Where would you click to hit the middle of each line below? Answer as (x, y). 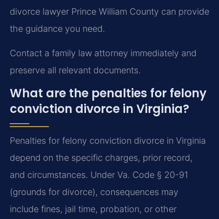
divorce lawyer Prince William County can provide (109, 12)
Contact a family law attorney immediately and (103, 53)
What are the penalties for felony (108, 93)
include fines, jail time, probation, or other (93, 209)
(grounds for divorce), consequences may (94, 192)
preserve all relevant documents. (75, 70)
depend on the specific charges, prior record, (101, 158)
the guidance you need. (57, 29)
